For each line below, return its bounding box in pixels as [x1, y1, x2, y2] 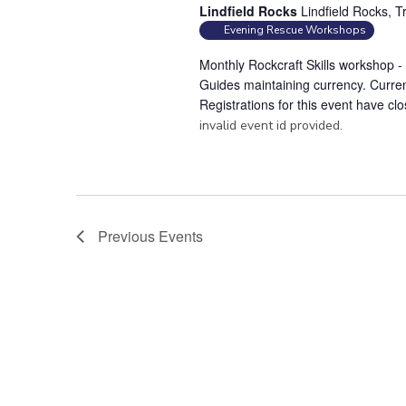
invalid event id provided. [198, 117, 343, 135]
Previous [98, 226, 159, 247]
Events [159, 226, 203, 247]
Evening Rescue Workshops [223, 23, 366, 38]
